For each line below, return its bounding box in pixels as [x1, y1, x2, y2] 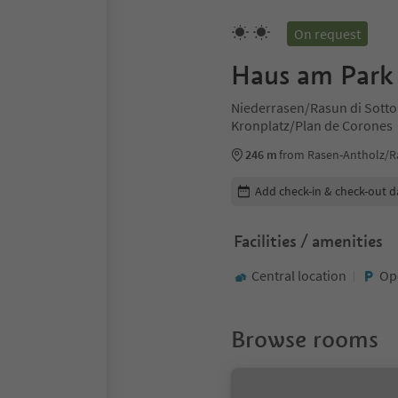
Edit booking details [230, 176, 348, 194]
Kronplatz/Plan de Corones [231, 116, 393, 134]
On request [294, 25, 361, 43]
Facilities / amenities [234, 231, 383, 251]
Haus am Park [231, 59, 394, 92]
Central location [251, 267, 346, 284]
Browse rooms [231, 325, 378, 354]
